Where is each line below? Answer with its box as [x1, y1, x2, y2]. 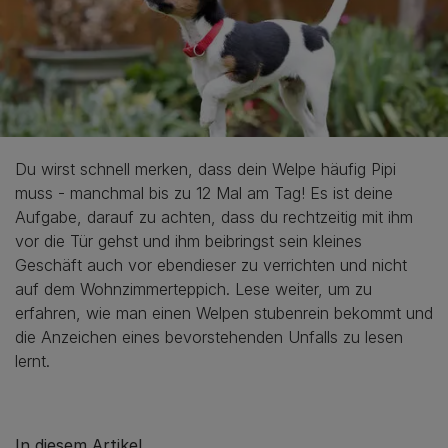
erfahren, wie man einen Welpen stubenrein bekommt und [15, 302, 433, 323]
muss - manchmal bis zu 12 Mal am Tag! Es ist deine [15, 182, 393, 203]
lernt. [15, 350, 50, 371]
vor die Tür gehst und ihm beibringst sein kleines [15, 230, 362, 251]
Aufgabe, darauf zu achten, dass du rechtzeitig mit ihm [15, 206, 413, 227]
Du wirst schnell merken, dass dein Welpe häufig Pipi [15, 158, 396, 179]
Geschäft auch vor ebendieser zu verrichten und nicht [15, 254, 407, 275]
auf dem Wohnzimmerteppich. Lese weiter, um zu [15, 278, 372, 299]
